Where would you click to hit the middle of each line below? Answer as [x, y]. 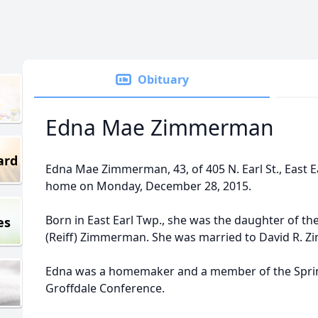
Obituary [163, 79]
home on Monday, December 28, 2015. [148, 186]
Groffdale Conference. [105, 288]
